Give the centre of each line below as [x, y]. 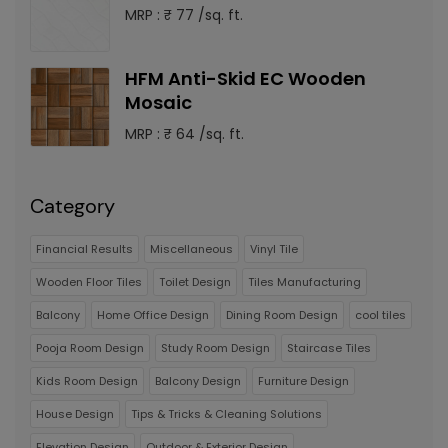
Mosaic [158, 102]
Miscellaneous [191, 249]
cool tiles [380, 315]
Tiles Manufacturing [304, 282]
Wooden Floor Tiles [89, 282]
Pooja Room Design [90, 348]
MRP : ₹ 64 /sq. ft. [184, 134]
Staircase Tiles [329, 348]
